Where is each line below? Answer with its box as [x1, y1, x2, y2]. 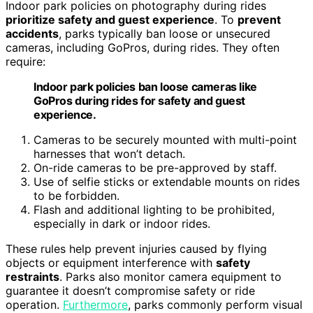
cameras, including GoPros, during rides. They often [6, 41, 279, 55]
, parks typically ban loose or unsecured [59, 27, 270, 41]
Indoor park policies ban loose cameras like [34, 80, 257, 94]
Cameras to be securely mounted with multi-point [34, 133, 297, 147]
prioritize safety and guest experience [6, 13, 214, 27]
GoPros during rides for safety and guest [34, 94, 246, 108]
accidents [6, 27, 59, 41]
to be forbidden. [34, 189, 119, 203]
